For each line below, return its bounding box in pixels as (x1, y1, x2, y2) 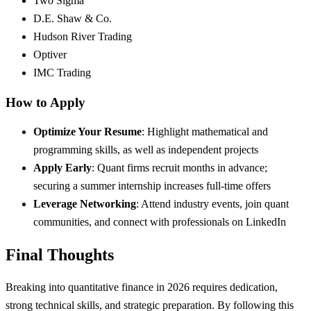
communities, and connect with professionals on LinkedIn (33, 216, 286, 228)
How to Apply (6, 94, 85, 110)
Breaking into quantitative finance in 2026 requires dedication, (6, 281, 278, 294)
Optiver (33, 48, 67, 60)
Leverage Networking (33, 198, 136, 210)
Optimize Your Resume (33, 126, 142, 138)
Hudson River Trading (33, 30, 132, 42)
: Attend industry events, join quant (136, 198, 289, 210)
